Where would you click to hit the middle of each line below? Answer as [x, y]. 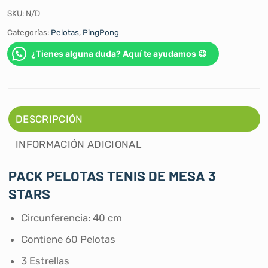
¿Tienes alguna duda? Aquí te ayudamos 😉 [119, 54]
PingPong [101, 33]
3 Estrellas [45, 261]
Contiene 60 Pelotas [68, 239]
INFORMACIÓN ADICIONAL [79, 144]
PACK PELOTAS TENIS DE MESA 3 [112, 175]
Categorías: [29, 33]
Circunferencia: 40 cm [72, 217]
